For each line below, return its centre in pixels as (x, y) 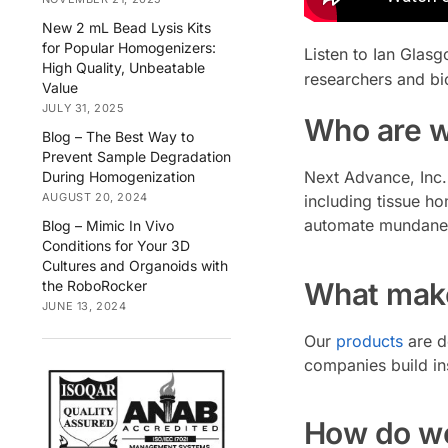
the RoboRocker (94, 286)
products (369, 340)
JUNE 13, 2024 (84, 306)
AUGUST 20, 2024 (94, 197)
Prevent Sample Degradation (136, 156)
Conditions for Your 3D (115, 246)
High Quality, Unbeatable (123, 67)
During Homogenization (118, 176)
